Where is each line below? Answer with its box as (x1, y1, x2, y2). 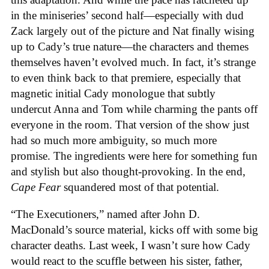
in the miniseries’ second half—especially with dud (11, 9, 244, 22)
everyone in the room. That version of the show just (11, 118, 249, 131)
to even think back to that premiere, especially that (11, 71, 241, 85)
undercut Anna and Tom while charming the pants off (11, 103, 258, 116)
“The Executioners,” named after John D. (11, 207, 200, 220)
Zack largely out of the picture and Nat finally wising (11, 25, 255, 38)
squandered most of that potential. (61, 181, 222, 194)
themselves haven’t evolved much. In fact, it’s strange (11, 56, 256, 69)
